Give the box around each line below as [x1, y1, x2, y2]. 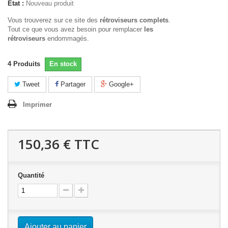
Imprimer [23, 101, 52, 108]
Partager [59, 80, 85, 88]
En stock [49, 60, 77, 68]
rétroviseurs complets [100, 16, 168, 24]
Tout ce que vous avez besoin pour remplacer [8, 25, 144, 33]
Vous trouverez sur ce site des [8, 16, 100, 24]
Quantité [18, 172, 44, 179]
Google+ [107, 80, 134, 88]
